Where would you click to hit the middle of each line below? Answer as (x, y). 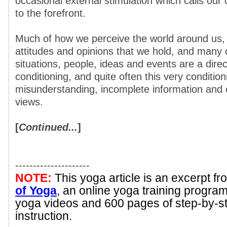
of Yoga (36, 191)
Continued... (48, 127)
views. (29, 102)
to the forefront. (50, 13)
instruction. (44, 216)
